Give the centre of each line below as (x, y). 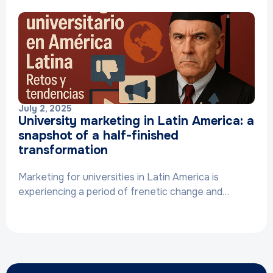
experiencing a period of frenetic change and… (124, 192)
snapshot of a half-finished (98, 136)
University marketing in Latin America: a (136, 121)
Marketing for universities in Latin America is (119, 177)
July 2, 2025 (45, 108)
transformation (63, 150)
